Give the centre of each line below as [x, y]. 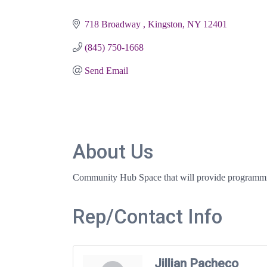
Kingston [165, 24]
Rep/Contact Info [148, 216]
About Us [113, 151]
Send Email [106, 70]
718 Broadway [114, 24]
